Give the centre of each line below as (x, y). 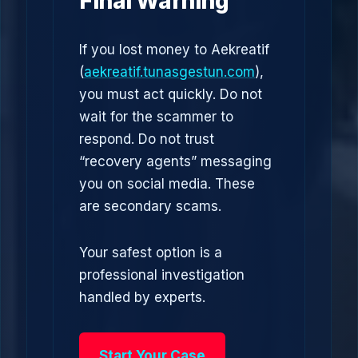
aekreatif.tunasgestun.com (169, 72)
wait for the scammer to (156, 117)
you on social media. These (167, 184)
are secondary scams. (150, 206)
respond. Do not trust (147, 139)
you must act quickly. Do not (171, 94)
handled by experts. (142, 297)
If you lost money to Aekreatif (174, 50)
